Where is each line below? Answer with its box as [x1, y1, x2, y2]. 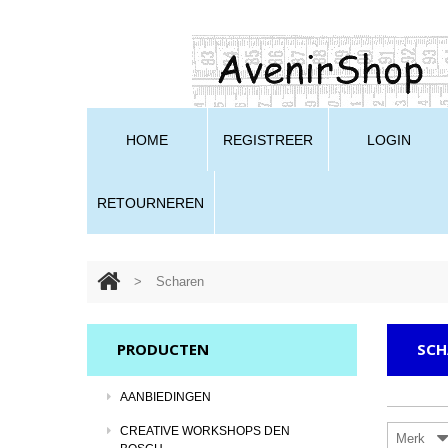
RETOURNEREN [97, 195, 204, 211]
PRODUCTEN [117, 339, 209, 359]
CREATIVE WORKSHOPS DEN [120, 424, 290, 438]
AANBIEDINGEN [120, 390, 211, 404]
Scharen [156, 274, 204, 289]
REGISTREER [223, 132, 313, 148]
